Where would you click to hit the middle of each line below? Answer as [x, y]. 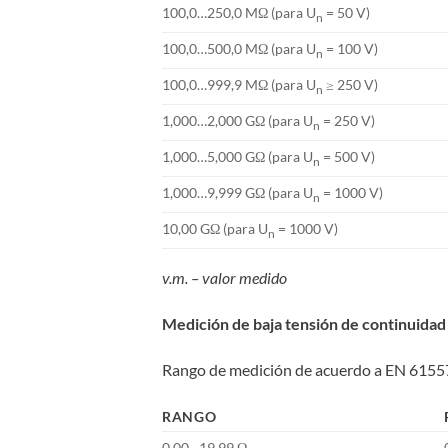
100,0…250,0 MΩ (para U [239, 12]
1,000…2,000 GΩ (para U [237, 120]
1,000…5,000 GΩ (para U [237, 156]
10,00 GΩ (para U [215, 228]
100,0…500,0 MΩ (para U [239, 48]
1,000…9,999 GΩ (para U [237, 192]
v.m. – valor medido [224, 277]
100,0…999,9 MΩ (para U [239, 84]
